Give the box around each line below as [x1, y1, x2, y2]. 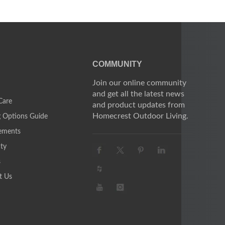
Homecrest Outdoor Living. [92, 112, 188, 121]
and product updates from [92, 101, 185, 109]
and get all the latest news [92, 90, 184, 98]
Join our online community [92, 79, 186, 87]
